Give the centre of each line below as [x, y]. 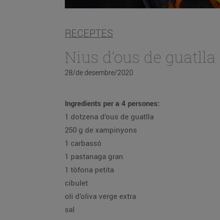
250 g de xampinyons [101, 130]
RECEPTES [89, 33]
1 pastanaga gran [94, 156]
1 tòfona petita [89, 169]
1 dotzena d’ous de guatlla [109, 116]
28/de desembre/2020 [99, 72]
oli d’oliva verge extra [100, 196]
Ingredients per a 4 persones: [112, 103]
